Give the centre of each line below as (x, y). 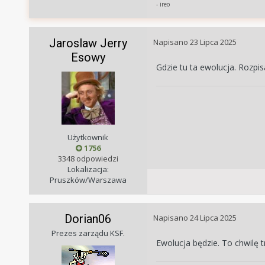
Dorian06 (88, 219)
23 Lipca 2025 (213, 42)
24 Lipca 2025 (213, 217)
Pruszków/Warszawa (88, 180)
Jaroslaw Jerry (88, 43)
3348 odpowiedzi (88, 158)
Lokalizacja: (88, 169)
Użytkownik (88, 137)
